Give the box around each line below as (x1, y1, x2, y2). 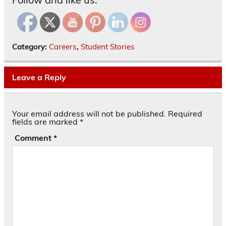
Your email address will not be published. (12, 108, 166, 119)
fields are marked (12, 117, 80, 127)
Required (168, 108, 202, 119)
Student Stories (81, 42, 135, 52)
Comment (14, 133, 53, 143)
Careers (49, 42, 77, 52)
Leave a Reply (12, 72, 66, 82)
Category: (12, 42, 49, 52)
